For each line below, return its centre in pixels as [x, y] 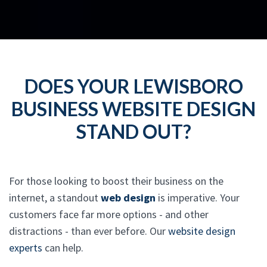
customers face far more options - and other [109, 214]
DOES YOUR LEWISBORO [133, 86]
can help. [63, 248]
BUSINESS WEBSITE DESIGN [133, 109]
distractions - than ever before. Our [89, 231]
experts [26, 248]
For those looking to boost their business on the [116, 181]
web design [128, 198]
